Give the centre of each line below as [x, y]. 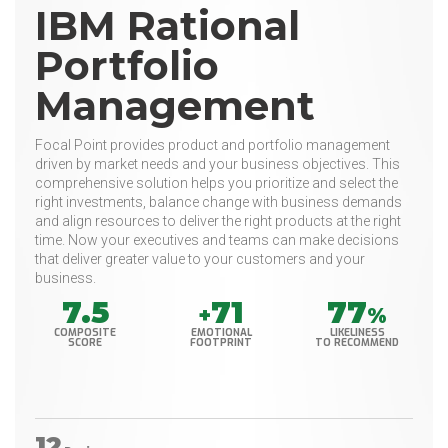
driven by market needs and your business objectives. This [217, 164]
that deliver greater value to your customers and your [200, 259]
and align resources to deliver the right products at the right [218, 221]
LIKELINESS [357, 333]
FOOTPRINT [221, 343]
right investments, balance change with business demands [218, 202]
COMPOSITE [85, 333]
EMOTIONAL [221, 333]
